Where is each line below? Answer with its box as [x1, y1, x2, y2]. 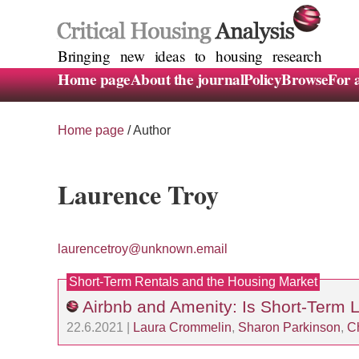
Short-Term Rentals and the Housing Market [69, 275, 317, 289]
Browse [281, 68, 328, 91]
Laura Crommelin [133, 321, 232, 335]
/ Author [124, 123, 171, 138]
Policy [244, 68, 281, 91]
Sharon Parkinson [238, 321, 341, 335]
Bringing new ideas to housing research [58, 46, 321, 66]
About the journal [130, 68, 244, 91]
